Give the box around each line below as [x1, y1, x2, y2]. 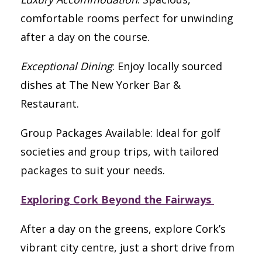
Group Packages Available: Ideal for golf [20, 125, 220, 140]
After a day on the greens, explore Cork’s [20, 221, 226, 236]
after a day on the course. [20, 29, 153, 44]
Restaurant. [20, 96, 82, 111]
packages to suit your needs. [20, 163, 168, 177]
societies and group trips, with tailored [20, 144, 219, 158]
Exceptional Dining [20, 58, 112, 73]
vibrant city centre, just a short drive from [20, 240, 235, 254]
